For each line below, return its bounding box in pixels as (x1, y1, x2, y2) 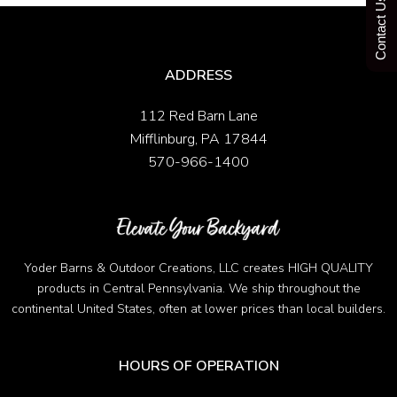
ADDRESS (165, 65, 232, 85)
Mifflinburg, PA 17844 (129, 128, 268, 149)
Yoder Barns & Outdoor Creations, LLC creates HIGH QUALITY (24, 259, 373, 276)
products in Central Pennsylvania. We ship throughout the (36, 279, 361, 297)
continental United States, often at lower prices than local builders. (12, 300, 385, 317)
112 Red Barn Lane (139, 105, 258, 126)
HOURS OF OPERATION (118, 355, 279, 376)
